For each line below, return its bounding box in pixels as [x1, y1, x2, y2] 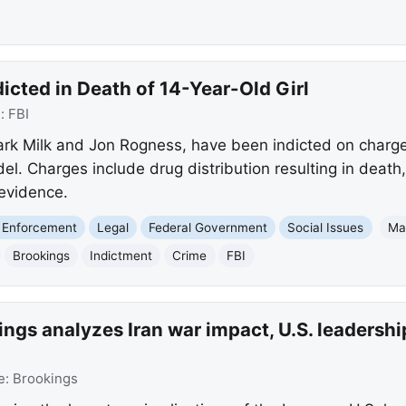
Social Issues [287, 219, 364, 235]
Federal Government [149, 219, 268, 235]
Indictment [90, 247, 153, 263]
